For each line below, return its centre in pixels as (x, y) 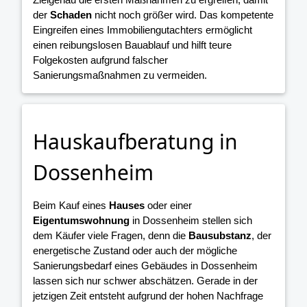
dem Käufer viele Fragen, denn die (111, 236)
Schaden (71, 15)
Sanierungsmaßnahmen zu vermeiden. (120, 75)
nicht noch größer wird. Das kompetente (183, 15)
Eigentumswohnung (81, 221)
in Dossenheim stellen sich (191, 221)
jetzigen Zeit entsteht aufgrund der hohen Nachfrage (148, 296)
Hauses (127, 206)
